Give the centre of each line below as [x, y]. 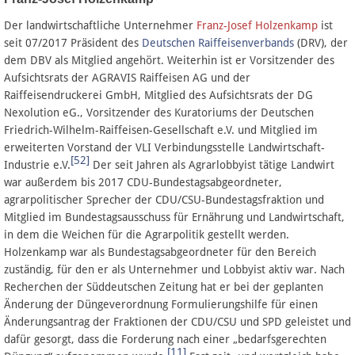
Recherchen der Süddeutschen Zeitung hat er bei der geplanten [164, 286]
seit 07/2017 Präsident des [73, 42]
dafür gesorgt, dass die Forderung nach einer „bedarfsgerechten [165, 339]
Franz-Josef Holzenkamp [257, 25]
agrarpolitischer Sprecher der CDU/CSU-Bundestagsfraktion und [164, 199]
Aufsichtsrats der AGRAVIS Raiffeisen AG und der [127, 77]
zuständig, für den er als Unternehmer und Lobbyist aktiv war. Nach [174, 269]
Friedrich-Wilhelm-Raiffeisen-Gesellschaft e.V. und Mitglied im [161, 130]
